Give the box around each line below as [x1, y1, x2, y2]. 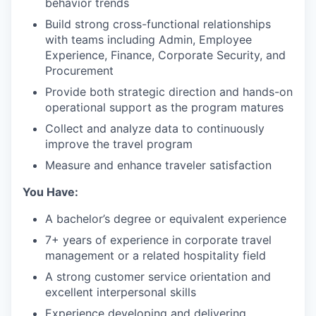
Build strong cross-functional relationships [45, 17, 271, 31]
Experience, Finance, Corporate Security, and [45, 48, 286, 62]
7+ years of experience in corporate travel [45, 233, 272, 247]
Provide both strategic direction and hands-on [45, 85, 293, 99]
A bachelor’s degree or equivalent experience [45, 212, 286, 226]
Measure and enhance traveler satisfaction [45, 158, 272, 172]
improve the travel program [45, 137, 193, 151]
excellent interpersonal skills [45, 285, 196, 299]
